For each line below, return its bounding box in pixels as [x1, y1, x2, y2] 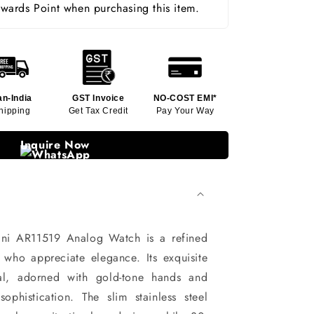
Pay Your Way [156, 105, 214, 116]
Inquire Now [20, 136, 90, 153]
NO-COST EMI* [153, 93, 217, 103]
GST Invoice [72, 93, 125, 103]
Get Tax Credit [68, 105, 129, 116]
